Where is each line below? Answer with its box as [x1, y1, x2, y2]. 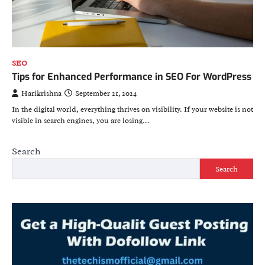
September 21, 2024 [75, 89, 137, 99]
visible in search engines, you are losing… [12, 116, 149, 126]
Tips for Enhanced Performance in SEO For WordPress [12, 70, 251, 83]
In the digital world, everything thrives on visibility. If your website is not [12, 105, 253, 115]
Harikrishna [21, 89, 62, 99]
